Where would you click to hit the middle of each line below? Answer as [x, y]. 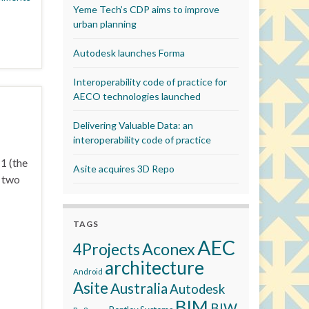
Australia [139, 288]
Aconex [169, 249]
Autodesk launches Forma [129, 53]
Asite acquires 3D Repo [124, 169]
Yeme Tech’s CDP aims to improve [146, 9]
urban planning [105, 24]
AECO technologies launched [137, 96]
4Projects [107, 249]
